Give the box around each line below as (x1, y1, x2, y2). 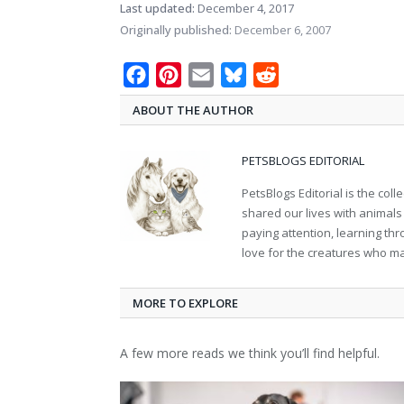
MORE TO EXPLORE (133, 294, 238, 311)
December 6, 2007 (232, 21, 331, 38)
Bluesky (246, 64, 299, 85)
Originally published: (120, 21, 232, 38)
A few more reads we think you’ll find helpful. (120, 344, 380, 362)
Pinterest (181, 64, 243, 85)
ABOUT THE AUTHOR (133, 101, 253, 118)
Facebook (149, 64, 214, 85)
